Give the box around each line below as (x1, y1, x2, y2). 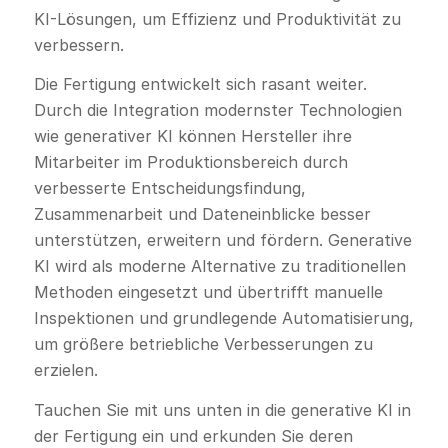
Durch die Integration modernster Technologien (33, 100, 402, 121)
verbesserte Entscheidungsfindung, (33, 178, 306, 199)
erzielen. (33, 360, 98, 381)
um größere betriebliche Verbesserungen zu (33, 334, 373, 355)
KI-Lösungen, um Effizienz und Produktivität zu (33, 8, 401, 29)
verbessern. (33, 34, 124, 55)
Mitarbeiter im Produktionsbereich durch (33, 152, 348, 173)
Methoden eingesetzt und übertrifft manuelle (33, 282, 383, 303)
